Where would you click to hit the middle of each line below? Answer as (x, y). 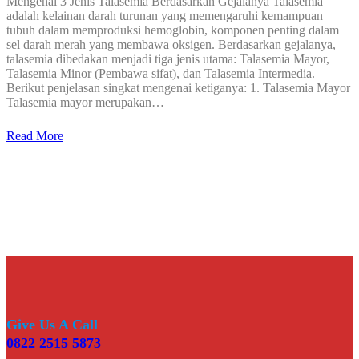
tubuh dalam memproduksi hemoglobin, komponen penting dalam (173, 30)
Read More (35, 136)
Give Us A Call (52, 325)
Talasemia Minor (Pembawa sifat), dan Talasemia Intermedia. (161, 74)
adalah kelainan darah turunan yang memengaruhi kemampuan (165, 16)
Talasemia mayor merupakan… (85, 103)
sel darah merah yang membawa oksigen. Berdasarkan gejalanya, (171, 45)
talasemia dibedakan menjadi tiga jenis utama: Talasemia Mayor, (168, 59)
